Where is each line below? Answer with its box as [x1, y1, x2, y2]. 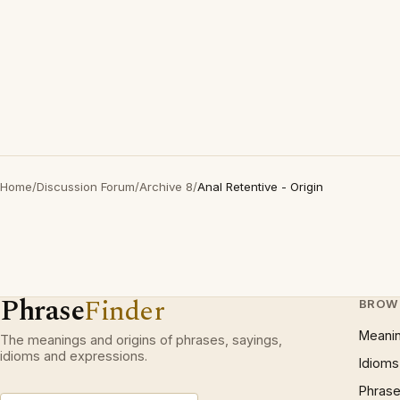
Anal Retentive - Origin [197, 179, 323, 194]
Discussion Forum [37, 179, 135, 194]
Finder [84, 290, 165, 332]
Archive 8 [139, 179, 193, 194]
